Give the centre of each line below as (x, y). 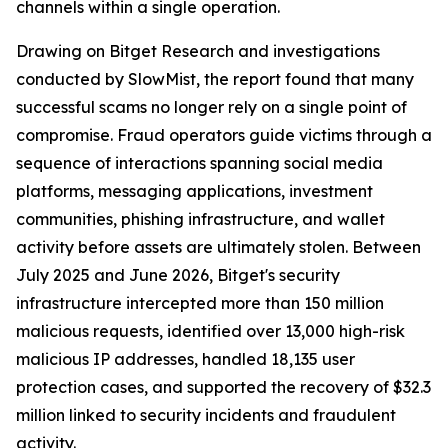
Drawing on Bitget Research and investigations (198, 51)
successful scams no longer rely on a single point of (211, 107)
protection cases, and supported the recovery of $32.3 (223, 387)
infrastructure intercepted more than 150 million (200, 303)
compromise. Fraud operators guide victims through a (224, 135)
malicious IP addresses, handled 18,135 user (185, 359)
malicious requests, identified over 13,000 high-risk (210, 331)
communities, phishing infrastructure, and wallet (200, 219)
